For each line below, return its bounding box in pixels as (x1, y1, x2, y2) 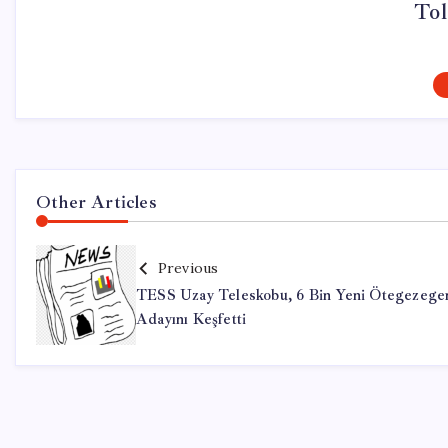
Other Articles (36, 191, 157, 214)
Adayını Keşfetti (136, 310, 247, 330)
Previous (157, 259, 219, 278)
